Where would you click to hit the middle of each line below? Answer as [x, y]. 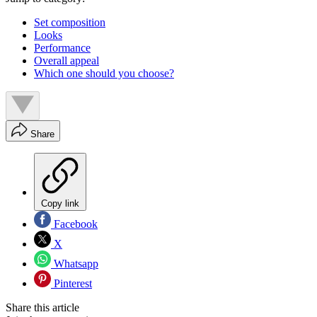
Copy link [60, 204]
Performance [62, 48]
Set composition [70, 23]
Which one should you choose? [104, 74]
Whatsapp [75, 264]
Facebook [74, 224]
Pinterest [71, 284]
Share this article [42, 308]
